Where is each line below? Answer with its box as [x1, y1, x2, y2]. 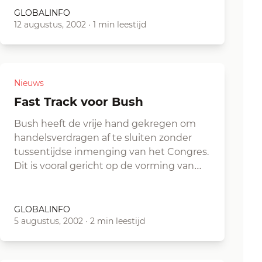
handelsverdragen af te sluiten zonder [14, 132, 192, 143]
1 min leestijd [93, 19, 146, 30]
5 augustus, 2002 [14, 216, 83, 226]
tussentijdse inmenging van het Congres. [14, 146, 209, 157]
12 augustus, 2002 [14, 19, 86, 30]
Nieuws [14, 78, 44, 88]
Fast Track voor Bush [22, 95, 143, 109]
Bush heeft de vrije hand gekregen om [14, 118, 196, 129]
